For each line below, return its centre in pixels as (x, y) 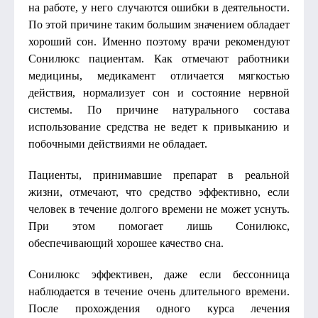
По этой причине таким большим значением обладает (159, 24)
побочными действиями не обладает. (118, 144)
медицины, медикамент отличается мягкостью (159, 76)
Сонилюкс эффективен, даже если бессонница (159, 274)
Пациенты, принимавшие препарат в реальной (159, 175)
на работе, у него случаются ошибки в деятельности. (159, 7)
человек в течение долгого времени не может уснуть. (159, 209)
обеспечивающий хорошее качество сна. (126, 243)
